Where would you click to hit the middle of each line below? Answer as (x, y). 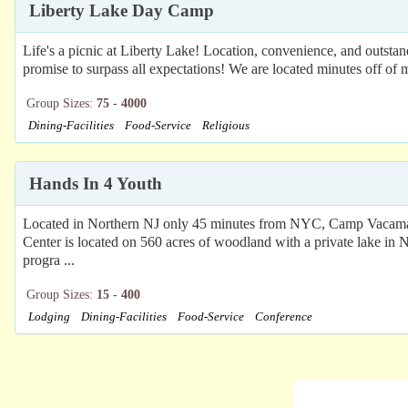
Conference (284, 316)
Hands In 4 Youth (96, 183)
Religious (226, 125)
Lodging (49, 316)
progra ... (49, 260)
